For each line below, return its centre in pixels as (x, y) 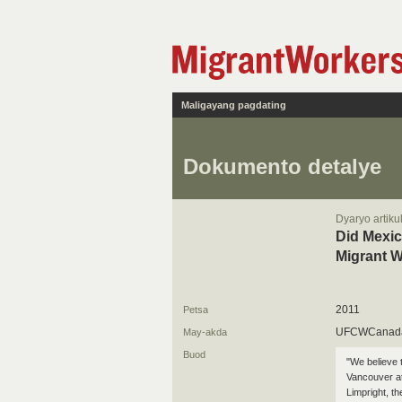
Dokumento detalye (282, 166)
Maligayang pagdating (234, 105)
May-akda (205, 332)
